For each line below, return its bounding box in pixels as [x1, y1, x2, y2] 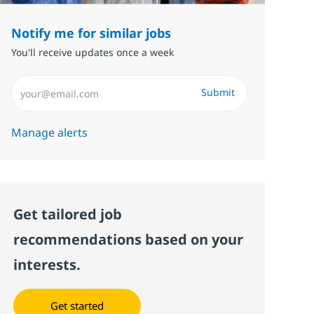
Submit [200, 86, 235, 100]
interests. [13, 255, 81, 275]
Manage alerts [11, 125, 88, 141]
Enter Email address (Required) [11, 73, 175, 89]
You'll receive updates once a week [11, 46, 175, 60]
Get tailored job [13, 205, 123, 224]
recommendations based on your [13, 230, 244, 250]
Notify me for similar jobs [11, 25, 172, 42]
